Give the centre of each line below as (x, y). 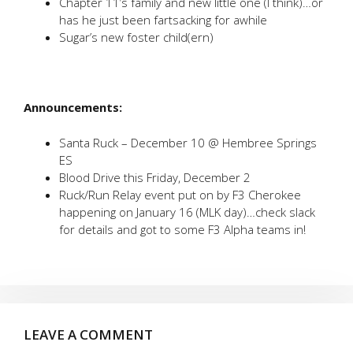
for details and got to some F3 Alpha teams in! (182, 229)
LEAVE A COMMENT (88, 334)
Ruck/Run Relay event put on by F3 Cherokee (180, 194)
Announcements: (73, 107)
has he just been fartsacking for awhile (163, 20)
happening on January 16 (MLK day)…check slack (187, 212)
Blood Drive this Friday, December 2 (155, 177)
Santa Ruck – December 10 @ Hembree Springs (188, 142)
